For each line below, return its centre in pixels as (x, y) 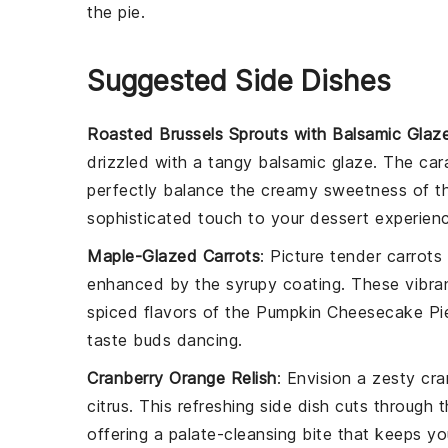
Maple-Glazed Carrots (173, 255)
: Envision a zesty (348, 377)
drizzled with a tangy (172, 161)
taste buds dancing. (165, 339)
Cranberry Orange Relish (182, 377)
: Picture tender (323, 255)
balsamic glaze (315, 161)
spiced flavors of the (171, 311)
